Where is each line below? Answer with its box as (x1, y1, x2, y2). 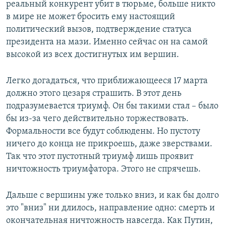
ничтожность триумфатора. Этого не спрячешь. (6, 164, 201, 174)
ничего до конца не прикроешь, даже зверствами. (6, 139, 212, 149)
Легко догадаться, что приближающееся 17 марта (6, 76, 208, 86)
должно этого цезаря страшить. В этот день (6, 88, 182, 98)
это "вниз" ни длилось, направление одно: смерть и (6, 203, 215, 213)
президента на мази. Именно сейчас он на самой (6, 37, 208, 47)
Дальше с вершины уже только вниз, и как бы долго (6, 190, 219, 200)
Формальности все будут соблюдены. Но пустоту (6, 126, 200, 136)
